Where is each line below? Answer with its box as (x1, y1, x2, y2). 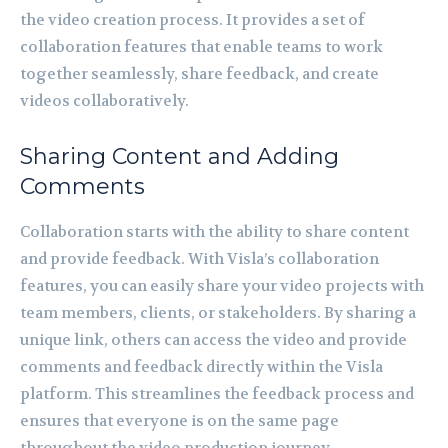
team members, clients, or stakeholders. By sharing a (20, 302, 416, 323)
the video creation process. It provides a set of (20, 9, 365, 30)
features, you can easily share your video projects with (20, 275, 424, 296)
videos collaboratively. (20, 90, 189, 111)
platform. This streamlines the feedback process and (20, 383, 414, 404)
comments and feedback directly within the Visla (20, 356, 383, 377)
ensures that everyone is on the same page (20, 410, 339, 431)
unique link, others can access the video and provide (20, 329, 407, 350)
